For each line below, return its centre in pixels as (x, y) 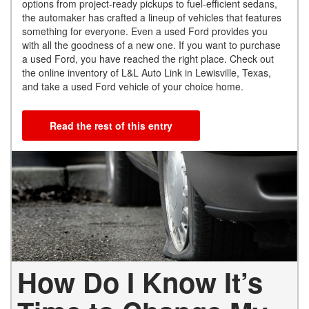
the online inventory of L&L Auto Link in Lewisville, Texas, (147, 73)
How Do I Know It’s (140, 281)
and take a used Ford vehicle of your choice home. (137, 87)
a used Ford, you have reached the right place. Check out (148, 59)
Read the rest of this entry (111, 126)
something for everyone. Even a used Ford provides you (145, 31)
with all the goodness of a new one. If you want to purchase (151, 45)
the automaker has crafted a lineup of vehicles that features (152, 18)
